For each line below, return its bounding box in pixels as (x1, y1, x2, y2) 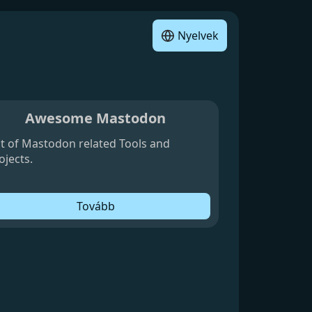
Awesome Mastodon (25, 108, 166, 127)
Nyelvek (174, 28, 219, 43)
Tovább (76, 198, 115, 214)
